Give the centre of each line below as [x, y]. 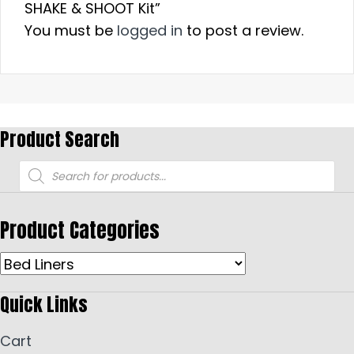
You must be [71, 31]
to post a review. [243, 31]
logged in [150, 31]
